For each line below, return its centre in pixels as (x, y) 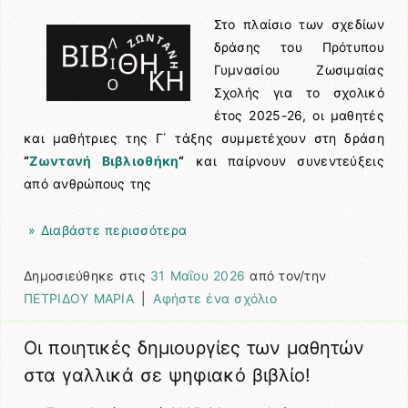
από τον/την (286, 275)
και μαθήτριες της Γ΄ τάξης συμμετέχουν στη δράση (204, 138)
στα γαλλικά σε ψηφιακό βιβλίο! (167, 375)
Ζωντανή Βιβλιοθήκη (104, 161)
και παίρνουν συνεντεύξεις (284, 161)
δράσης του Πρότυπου (299, 47)
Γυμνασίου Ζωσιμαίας (299, 70)
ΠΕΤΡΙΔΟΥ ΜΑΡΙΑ (79, 298)
